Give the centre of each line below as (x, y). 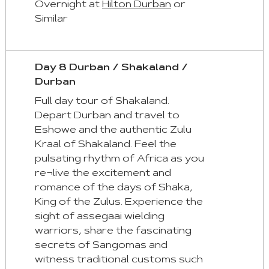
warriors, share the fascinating (113, 231)
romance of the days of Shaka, (113, 188)
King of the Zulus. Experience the (119, 203)
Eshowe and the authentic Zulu (113, 131)
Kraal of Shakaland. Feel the (105, 145)
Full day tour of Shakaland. (102, 102)
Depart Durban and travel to (107, 116)
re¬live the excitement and (103, 174)
